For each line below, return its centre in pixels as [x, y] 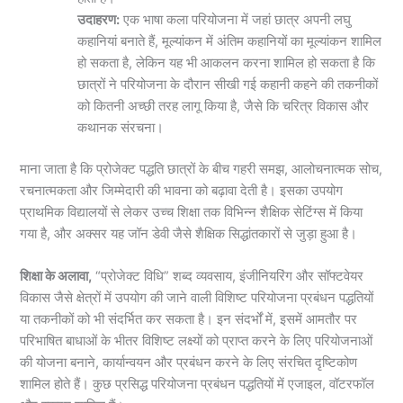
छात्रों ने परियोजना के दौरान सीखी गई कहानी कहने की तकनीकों [228, 84]
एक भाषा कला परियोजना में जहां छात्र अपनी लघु [236, 19]
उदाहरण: [99, 19]
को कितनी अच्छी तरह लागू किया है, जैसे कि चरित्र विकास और [224, 106]
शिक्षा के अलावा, [56, 276]
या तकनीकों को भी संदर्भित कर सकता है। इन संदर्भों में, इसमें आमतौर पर [189, 319]
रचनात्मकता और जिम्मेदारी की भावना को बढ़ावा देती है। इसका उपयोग [182, 190]
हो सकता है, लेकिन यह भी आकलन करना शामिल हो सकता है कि [227, 63]
